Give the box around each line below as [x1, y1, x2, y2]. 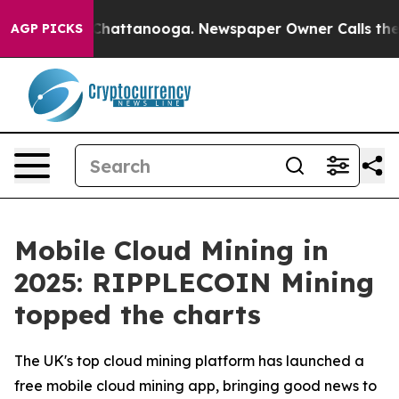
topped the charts [14, 297, 261, 331]
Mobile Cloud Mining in [14, 233, 329, 267]
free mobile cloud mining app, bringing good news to [14, 377, 377, 395]
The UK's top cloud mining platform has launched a [14, 352, 364, 370]
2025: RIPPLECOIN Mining [14, 265, 374, 299]
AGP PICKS [11, 20, 83, 37]
